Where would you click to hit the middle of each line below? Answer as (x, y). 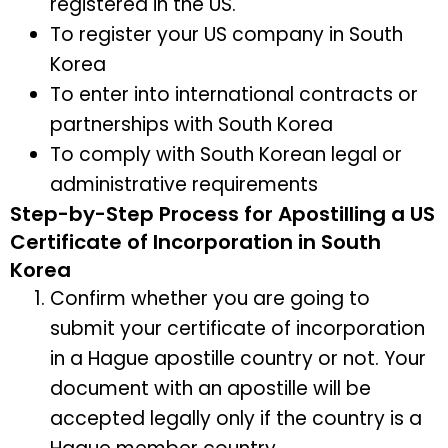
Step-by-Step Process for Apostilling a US (222, 214)
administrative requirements (186, 185)
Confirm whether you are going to (210, 299)
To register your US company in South (226, 35)
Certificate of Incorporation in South (195, 242)
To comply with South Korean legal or (226, 155)
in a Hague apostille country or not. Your (238, 359)
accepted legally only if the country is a (236, 419)
